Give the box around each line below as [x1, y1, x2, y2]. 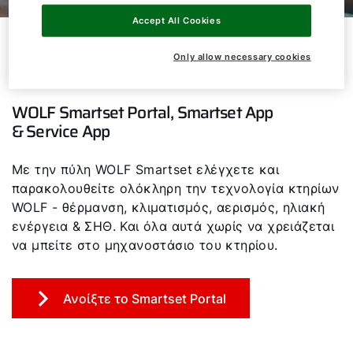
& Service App [12, 118, 110, 144]
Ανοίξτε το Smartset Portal [63, 291, 226, 307]
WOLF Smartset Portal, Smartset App [12, 99, 273, 125]
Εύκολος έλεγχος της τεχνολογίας [12, 24, 326, 61]
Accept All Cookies [132, 14, 221, 26]
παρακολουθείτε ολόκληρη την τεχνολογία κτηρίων [12, 180, 340, 196]
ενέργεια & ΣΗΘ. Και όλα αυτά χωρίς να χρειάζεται [12, 218, 335, 234]
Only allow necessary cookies [173, 50, 311, 62]
